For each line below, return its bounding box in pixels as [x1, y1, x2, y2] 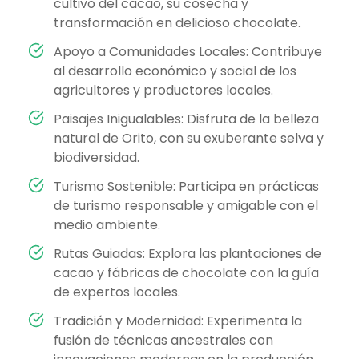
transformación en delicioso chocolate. [54, 14, 301, 33]
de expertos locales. [54, 283, 180, 302]
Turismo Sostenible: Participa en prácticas [54, 177, 319, 196]
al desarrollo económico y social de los [54, 62, 296, 81]
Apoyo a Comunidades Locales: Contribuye [54, 42, 322, 62]
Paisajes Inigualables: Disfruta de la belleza [54, 110, 319, 129]
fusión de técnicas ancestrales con [54, 331, 273, 350]
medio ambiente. [54, 216, 160, 235]
